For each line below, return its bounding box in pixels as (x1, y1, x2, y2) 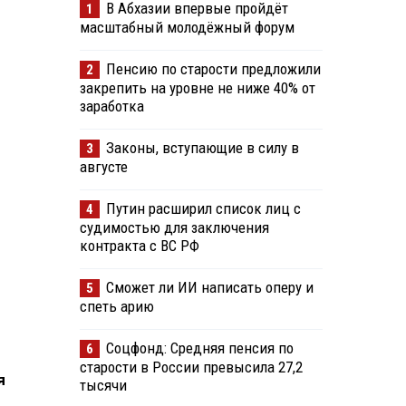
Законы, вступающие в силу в (105, 139, 299, 158)
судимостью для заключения (79, 218, 269, 237)
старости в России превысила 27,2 (79, 358, 303, 377)
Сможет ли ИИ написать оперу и (105, 278, 314, 297)
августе (79, 158, 128, 177)
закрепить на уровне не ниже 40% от (79, 79, 315, 98)
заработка (79, 97, 144, 116)
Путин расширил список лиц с (105, 199, 301, 218)
